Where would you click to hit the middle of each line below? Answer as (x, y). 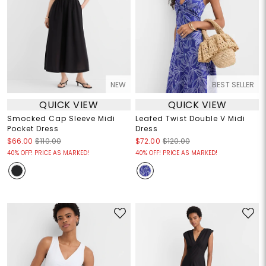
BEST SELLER (233, 85)
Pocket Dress (33, 129)
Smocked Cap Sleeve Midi (61, 119)
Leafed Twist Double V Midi (190, 119)
